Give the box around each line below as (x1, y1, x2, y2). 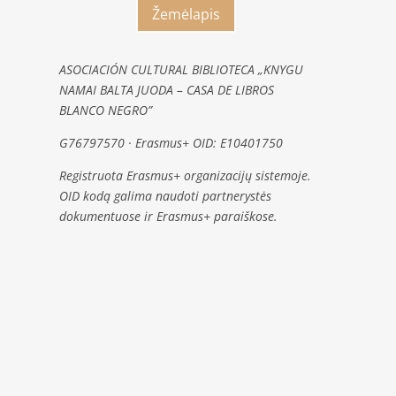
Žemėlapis (151, 4, 220, 25)
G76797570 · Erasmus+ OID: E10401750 (58, 133, 283, 151)
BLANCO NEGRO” (58, 101, 152, 118)
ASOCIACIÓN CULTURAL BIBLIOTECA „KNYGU (58, 60, 303, 78)
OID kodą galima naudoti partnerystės (58, 187, 271, 204)
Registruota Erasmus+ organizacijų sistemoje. (58, 166, 311, 184)
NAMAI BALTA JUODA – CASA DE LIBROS (58, 80, 274, 98)
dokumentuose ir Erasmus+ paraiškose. (58, 207, 278, 225)
